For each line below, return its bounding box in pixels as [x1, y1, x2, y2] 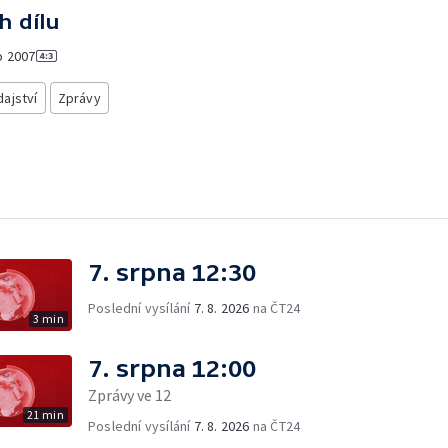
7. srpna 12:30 [88, 258, 256, 286]
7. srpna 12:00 [88, 354, 256, 382]
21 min [26, 406, 64, 422]
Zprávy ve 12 [88, 384, 171, 405]
